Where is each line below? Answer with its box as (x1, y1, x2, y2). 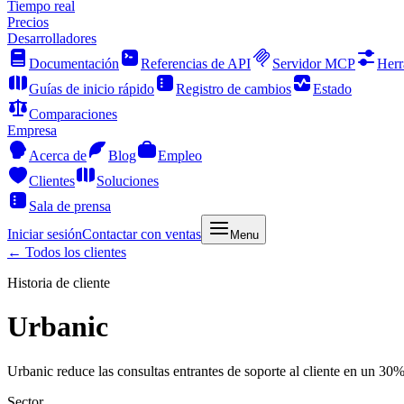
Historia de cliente (7, 275, 110, 290)
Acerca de (29, 148, 87, 163)
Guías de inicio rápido (29, 81, 154, 96)
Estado (313, 81, 352, 96)
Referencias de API (141, 56, 251, 71)
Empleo (158, 148, 202, 163)
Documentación (29, 56, 119, 71)
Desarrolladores (7, 31, 96, 46)
